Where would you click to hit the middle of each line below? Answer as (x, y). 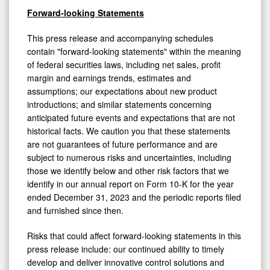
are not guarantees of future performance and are (122, 144)
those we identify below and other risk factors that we (128, 170)
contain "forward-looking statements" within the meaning (134, 51)
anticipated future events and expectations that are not (131, 117)
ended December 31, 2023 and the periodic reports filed (134, 197)
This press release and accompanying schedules (120, 38)
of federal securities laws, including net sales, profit (124, 64)
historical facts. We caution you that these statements (129, 130)
